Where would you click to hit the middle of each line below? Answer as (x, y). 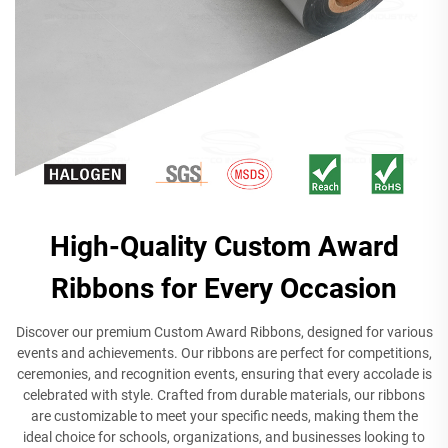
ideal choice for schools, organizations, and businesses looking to (224, 436)
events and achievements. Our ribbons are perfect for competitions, (224, 352)
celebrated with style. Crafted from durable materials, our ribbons (224, 394)
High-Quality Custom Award (224, 246)
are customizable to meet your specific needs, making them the (224, 415)
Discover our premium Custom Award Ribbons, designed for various (224, 331)
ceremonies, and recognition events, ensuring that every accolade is (224, 373)
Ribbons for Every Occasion (224, 288)
